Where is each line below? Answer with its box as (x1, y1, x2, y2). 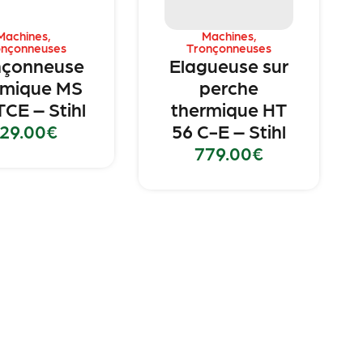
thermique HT (171, 97, 288, 121)
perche (199, 75, 259, 99)
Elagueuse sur (169, 53, 289, 77)
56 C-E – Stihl (172, 119, 287, 143)
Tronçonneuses (186, 41, 272, 56)
